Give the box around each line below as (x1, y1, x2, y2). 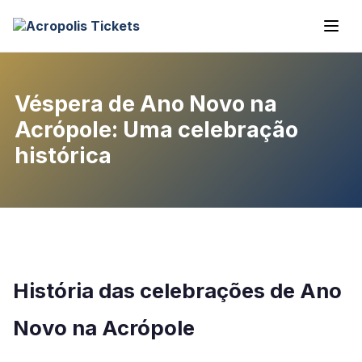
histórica (15, 142, 112, 169)
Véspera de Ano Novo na (15, 90, 277, 117)
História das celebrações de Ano (13, 278, 342, 303)
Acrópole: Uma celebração (15, 116, 298, 143)
